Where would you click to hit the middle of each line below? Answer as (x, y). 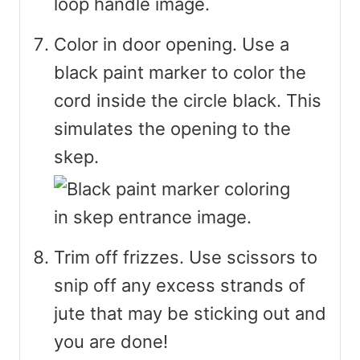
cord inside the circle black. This (188, 100)
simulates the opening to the (172, 128)
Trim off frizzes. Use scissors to (186, 257)
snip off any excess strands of (180, 285)
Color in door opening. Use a (172, 44)
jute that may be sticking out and (190, 313)
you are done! (111, 341)
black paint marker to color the (180, 72)
